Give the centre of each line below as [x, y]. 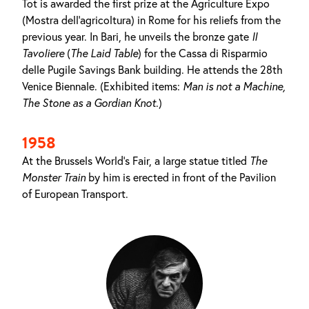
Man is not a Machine [233, 86]
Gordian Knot [125, 103]
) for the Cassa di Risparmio [203, 53]
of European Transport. [75, 194]
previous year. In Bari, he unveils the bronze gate [137, 37]
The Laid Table [104, 53]
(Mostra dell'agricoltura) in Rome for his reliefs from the [151, 20]
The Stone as [52, 103]
